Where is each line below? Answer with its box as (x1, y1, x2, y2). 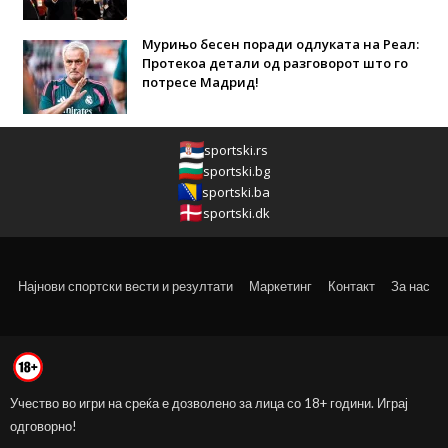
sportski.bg (202, 161, 270, 180)
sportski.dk (202, 203, 270, 222)
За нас (391, 277, 430, 294)
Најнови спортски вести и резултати (18, 277, 233, 294)
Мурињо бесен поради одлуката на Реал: (141, 34, 419, 53)
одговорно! (10, 417, 77, 434)
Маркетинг (249, 277, 312, 294)
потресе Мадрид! (141, 72, 259, 91)
